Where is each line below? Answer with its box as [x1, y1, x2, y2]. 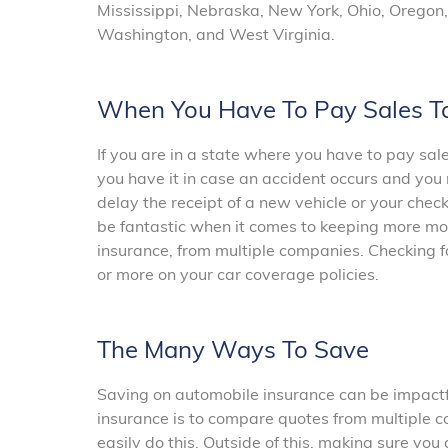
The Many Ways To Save [97, 334, 369, 365]
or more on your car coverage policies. [97, 264, 379, 285]
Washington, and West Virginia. [97, 24, 335, 45]
